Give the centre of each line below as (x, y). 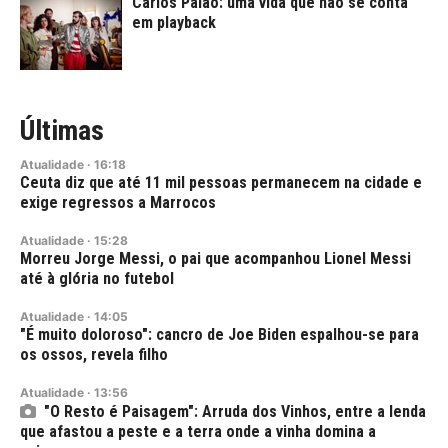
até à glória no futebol (97, 278)
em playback (174, 23)
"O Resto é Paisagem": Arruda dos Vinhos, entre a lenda (235, 411)
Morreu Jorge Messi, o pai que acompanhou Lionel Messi (215, 258)
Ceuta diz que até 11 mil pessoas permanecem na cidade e (221, 182)
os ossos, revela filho (94, 354)
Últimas (62, 130)
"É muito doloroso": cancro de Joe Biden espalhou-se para (219, 334)
